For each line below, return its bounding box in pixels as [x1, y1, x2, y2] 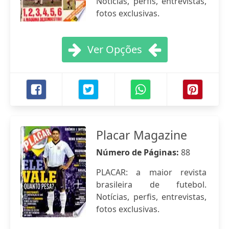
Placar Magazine [96, 127, 187, 143]
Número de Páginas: [96, 147, 181, 158]
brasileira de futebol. [96, 179, 207, 190]
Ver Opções [87, 42, 142, 56]
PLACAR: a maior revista [96, 167, 207, 178]
